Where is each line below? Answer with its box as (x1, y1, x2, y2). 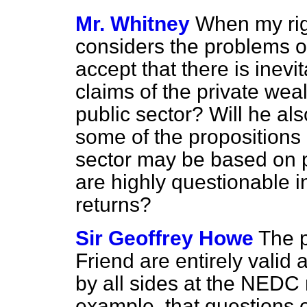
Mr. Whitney (75, 12, 190, 35)
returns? (75, 193, 151, 216)
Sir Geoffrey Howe (75, 227, 254, 249)
